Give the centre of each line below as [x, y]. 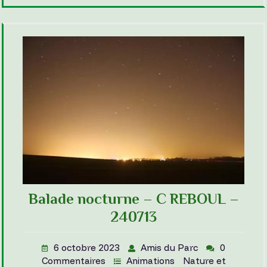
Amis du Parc [170, 247]
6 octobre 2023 [88, 247]
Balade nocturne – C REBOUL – [133, 198]
